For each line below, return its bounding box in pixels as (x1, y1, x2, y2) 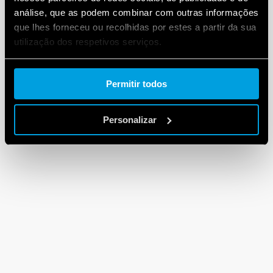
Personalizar (102, 114, 157, 125)
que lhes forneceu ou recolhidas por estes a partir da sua (14, 21, 257, 32)
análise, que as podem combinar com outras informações (14, 7, 259, 18)
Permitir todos (106, 79, 167, 89)
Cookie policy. (14, 65, 78, 76)
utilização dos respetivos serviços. (14, 36, 162, 47)
